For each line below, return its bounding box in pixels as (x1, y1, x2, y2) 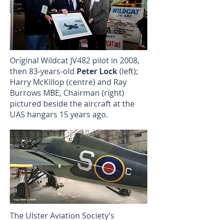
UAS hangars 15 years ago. (10, 109, 108, 120)
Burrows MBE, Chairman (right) (10, 87, 124, 99)
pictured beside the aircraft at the (10, 98, 135, 110)
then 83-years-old (10, 66, 77, 77)
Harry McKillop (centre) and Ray (10, 77, 127, 88)
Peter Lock (77, 66, 117, 77)
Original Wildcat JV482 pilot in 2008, (10, 55, 139, 66)
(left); (117, 66, 138, 77)
